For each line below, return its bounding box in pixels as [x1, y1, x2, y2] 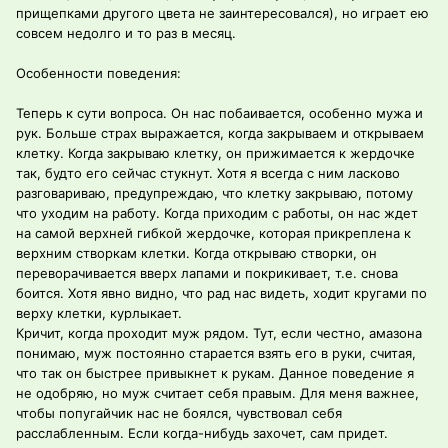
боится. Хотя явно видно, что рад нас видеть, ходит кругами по [16, 285, 427, 302]
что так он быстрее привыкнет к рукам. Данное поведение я [16, 365, 414, 382]
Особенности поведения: [16, 65, 181, 82]
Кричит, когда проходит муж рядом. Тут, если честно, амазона [16, 325, 422, 342]
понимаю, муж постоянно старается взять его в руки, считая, [16, 345, 416, 362]
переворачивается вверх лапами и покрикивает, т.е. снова [16, 265, 398, 282]
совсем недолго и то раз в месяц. [16, 25, 236, 42]
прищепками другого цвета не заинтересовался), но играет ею [16, 5, 429, 22]
